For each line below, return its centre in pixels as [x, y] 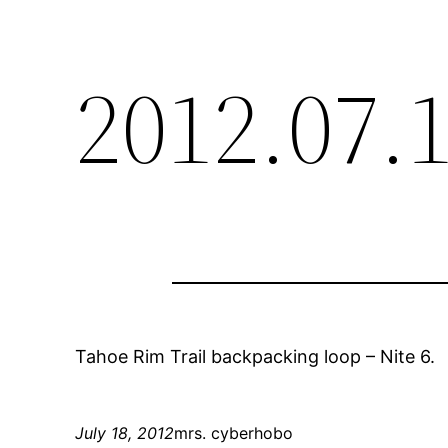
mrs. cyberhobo [234, 433]
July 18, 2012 [125, 433]
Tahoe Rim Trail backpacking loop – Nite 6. [255, 357]
